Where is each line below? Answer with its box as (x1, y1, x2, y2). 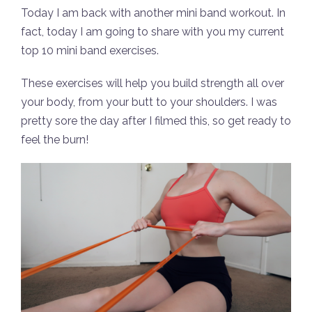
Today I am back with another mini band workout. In (21, 6, 286, 19)
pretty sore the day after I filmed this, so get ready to (21, 114, 291, 127)
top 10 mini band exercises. (21, 44, 159, 57)
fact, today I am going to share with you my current (21, 25, 284, 38)
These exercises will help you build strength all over (21, 77, 284, 90)
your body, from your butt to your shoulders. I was (21, 95, 277, 109)
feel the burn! (21, 133, 88, 146)
